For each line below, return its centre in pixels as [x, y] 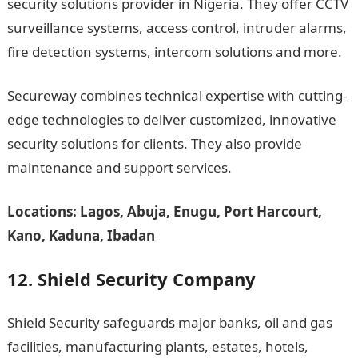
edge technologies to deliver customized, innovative [171, 119]
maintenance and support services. [119, 167]
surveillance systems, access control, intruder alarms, [177, 28]
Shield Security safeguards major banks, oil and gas [169, 322]
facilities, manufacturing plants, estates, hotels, [157, 346]
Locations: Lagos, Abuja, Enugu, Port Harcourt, [164, 211]
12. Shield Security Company [131, 279]
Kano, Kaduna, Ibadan [81, 235]
